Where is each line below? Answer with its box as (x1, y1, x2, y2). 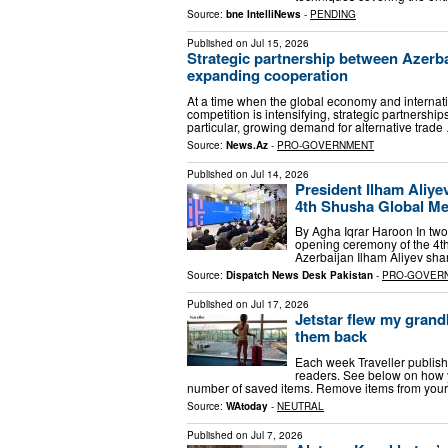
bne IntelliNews (226, 6, 301, 21)
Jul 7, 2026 (251, 427, 303, 442)
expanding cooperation (187, 63, 348, 86)
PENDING (310, 6, 356, 21)
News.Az (226, 137, 268, 152)
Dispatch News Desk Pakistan (226, 268, 373, 283)
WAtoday (226, 398, 268, 413)
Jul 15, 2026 (251, 35, 309, 50)
